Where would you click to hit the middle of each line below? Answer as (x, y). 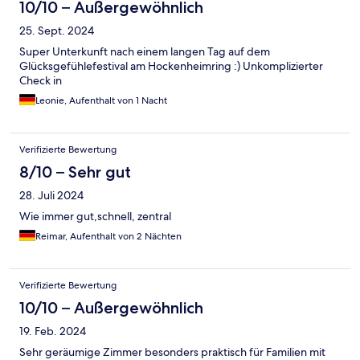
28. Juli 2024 (51, 196)
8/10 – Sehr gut (75, 172)
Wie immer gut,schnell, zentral (95, 217)
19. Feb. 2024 (53, 331)
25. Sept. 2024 (57, 31)
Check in (41, 81)
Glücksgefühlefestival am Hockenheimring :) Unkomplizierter (171, 66)
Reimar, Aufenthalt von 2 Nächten (108, 237)
